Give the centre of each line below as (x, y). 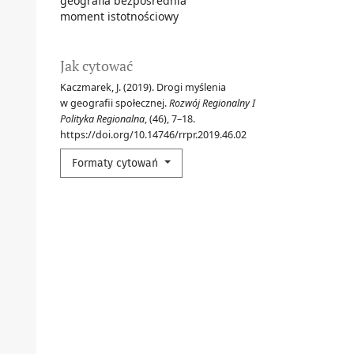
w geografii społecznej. (115, 103)
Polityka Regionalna (102, 119)
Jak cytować (96, 65)
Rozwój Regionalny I (212, 103)
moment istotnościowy (119, 16)
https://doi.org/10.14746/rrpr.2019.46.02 (153, 134)
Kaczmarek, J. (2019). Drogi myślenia (143, 87)
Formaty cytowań (117, 163)
